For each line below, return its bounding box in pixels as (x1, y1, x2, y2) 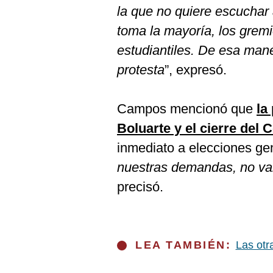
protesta (117, 62, 165, 77)
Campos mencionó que (117, 101, 257, 116)
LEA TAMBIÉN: (135, 239, 236, 251)
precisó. (117, 179, 163, 194)
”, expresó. (165, 62, 227, 77)
